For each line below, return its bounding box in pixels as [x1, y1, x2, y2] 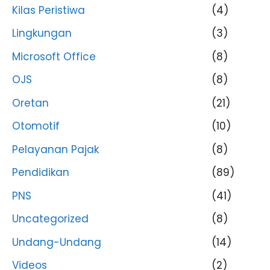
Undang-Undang [12, 234, 101, 250]
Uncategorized [12, 212, 89, 226]
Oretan [12, 95, 49, 110]
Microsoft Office [12, 49, 96, 64]
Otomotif [12, 119, 60, 133]
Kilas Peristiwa [12, 2, 85, 17]
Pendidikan [12, 165, 69, 180]
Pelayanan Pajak [12, 142, 99, 157]
